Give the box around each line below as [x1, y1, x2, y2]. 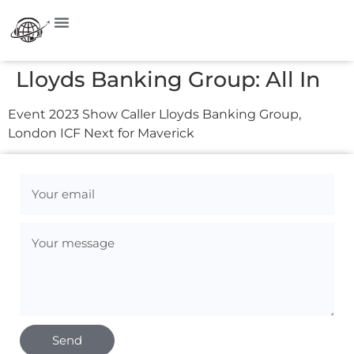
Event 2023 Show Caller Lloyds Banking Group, [8, 106, 301, 122]
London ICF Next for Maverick [8, 125, 194, 141]
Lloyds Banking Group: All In [16, 66, 320, 92]
